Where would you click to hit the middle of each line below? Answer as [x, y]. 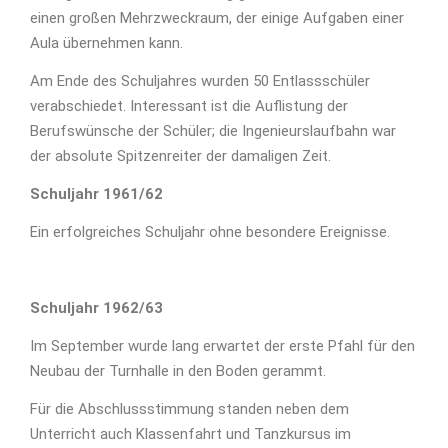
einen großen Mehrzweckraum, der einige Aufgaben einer [217, 18]
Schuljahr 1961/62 [96, 194]
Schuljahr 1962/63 [96, 308]
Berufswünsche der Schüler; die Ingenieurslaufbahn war [213, 131]
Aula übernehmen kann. [106, 43]
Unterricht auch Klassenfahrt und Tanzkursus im [190, 434]
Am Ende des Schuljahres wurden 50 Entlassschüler [200, 81]
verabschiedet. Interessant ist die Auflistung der [189, 106]
